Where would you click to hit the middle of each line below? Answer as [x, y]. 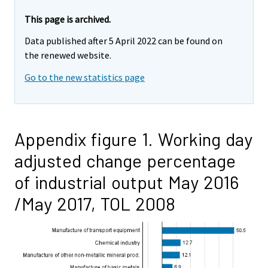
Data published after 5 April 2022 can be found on [124, 41]
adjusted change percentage [125, 161]
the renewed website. [68, 55]
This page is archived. [68, 19]
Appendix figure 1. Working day [133, 139]
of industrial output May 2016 [127, 182]
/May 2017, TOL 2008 [95, 204]
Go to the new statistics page [85, 77]
